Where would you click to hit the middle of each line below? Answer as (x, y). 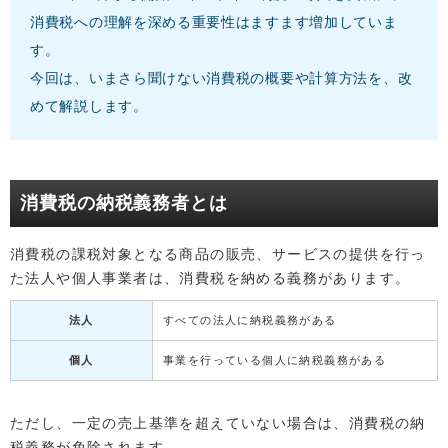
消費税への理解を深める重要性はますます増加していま (214, 22)
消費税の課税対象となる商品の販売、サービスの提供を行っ (218, 254)
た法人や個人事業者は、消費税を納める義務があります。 (210, 278)
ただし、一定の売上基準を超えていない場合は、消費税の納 (218, 423)
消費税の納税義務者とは (124, 203)
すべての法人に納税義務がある (250, 320)
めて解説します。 (89, 106)
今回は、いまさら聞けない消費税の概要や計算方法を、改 (221, 78)
